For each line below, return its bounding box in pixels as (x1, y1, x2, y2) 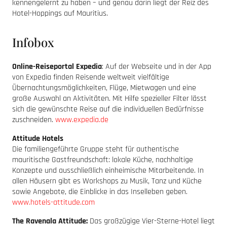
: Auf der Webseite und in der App (102, 61, 211, 72)
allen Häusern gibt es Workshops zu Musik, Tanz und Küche (12, 176, 202, 187)
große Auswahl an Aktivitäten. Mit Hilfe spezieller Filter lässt (12, 93, 207, 104)
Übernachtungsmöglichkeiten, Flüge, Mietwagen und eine (12, 83, 196, 94)
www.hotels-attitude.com (12, 197, 95, 208)
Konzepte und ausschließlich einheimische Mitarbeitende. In (12, 165, 204, 176)
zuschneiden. (12, 115, 55, 126)
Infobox (12, 34, 54, 51)
